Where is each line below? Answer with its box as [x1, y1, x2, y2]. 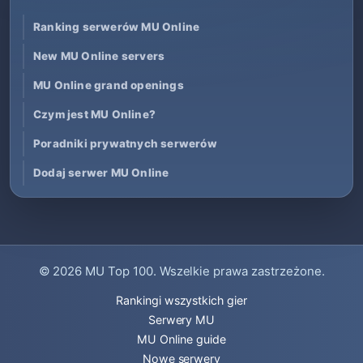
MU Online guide [137, 332, 226, 346]
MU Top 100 [85, 263, 153, 279]
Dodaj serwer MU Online [33, 165, 169, 179]
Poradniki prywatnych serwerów [33, 136, 217, 150]
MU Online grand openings [33, 78, 184, 92]
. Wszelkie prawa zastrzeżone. [152, 263, 325, 279]
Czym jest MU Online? [33, 107, 156, 121]
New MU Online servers [33, 49, 165, 62]
